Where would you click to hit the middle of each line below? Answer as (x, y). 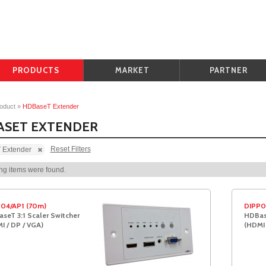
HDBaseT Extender (50, 106)
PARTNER (228, 70)
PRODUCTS (36, 70)
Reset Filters (70, 149)
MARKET (132, 70)
